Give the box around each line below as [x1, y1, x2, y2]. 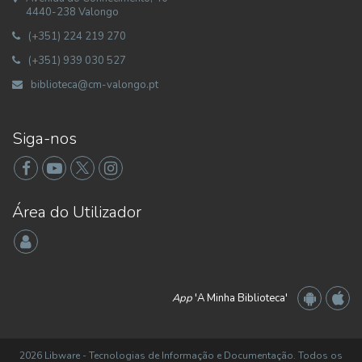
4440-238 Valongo [26, 5, 119, 19]
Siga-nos [12, 128, 77, 149]
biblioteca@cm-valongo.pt [31, 78, 158, 92]
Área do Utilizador [12, 201, 141, 223]
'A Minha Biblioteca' [192, 291, 288, 305]
